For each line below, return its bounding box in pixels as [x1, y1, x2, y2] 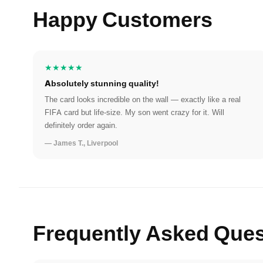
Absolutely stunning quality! [45, 78, 159, 89]
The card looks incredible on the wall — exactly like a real [45, 95, 241, 104]
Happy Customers [33, 2, 213, 35]
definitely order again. [45, 120, 117, 130]
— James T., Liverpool [45, 139, 118, 148]
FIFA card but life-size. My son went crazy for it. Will [45, 107, 224, 117]
